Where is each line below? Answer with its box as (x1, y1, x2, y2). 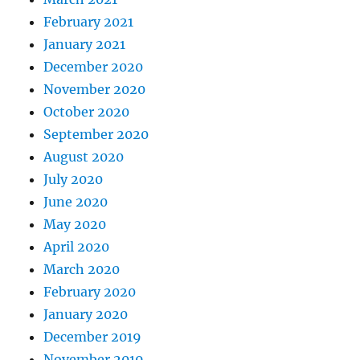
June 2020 (43, 194, 108, 210)
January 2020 (43, 306, 129, 322)
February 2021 (43, 14, 134, 30)
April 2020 (43, 239, 110, 255)
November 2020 (43, 81, 146, 97)
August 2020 (43, 149, 125, 165)
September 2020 (43, 126, 149, 142)
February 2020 (43, 284, 137, 300)
